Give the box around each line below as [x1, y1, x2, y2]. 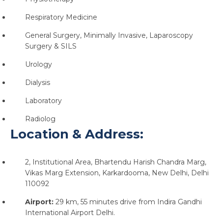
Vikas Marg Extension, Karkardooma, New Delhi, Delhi [25, 168, 209, 177]
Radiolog [25, 114, 55, 123]
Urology [25, 60, 52, 69]
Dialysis [25, 78, 50, 87]
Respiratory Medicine [25, 13, 97, 22]
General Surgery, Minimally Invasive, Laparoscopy [25, 31, 193, 40]
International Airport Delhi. [25, 208, 115, 217]
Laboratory [25, 96, 62, 105]
